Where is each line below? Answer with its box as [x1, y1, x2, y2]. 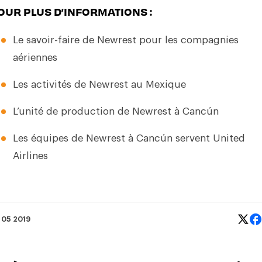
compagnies [180, 35, 239, 45]
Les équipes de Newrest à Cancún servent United [12, 133, 245, 143]
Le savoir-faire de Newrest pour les [12, 35, 181, 45]
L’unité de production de [12, 106, 132, 116]
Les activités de [12, 79, 89, 89]
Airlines [12, 150, 48, 161]
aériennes [12, 52, 57, 63]
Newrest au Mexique [88, 79, 186, 89]
